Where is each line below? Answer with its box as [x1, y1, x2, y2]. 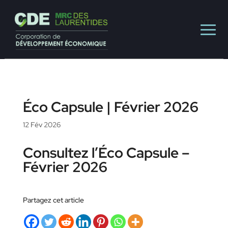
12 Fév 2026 [22, 120, 61, 130]
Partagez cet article [22, 195, 84, 205]
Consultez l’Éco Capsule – [22, 143, 190, 163]
